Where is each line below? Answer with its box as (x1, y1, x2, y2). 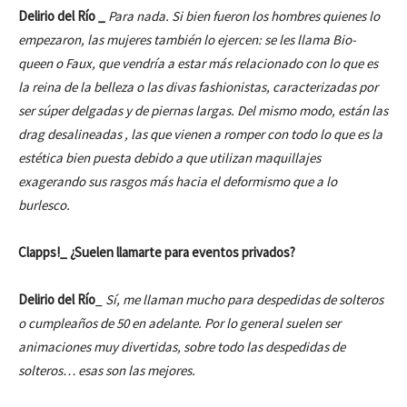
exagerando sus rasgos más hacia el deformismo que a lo (18, 173, 337, 191)
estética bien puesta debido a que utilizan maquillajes (18, 149, 321, 167)
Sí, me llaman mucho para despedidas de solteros (105, 291, 383, 309)
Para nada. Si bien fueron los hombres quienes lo (108, 7, 380, 25)
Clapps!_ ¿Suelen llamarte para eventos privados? (18, 243, 295, 262)
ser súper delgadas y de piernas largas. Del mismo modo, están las (18, 102, 388, 120)
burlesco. (18, 196, 70, 214)
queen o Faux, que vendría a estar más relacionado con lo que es (18, 55, 378, 73)
